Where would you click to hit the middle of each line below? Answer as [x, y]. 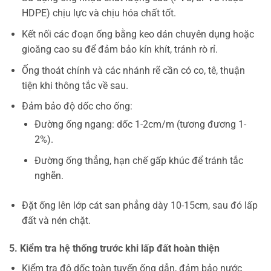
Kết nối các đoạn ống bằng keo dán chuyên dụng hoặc [138, 34]
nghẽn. [49, 175]
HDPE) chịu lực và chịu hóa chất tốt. [99, 13]
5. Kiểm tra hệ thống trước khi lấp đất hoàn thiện [114, 248]
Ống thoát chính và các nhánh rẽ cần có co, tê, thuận [133, 70]
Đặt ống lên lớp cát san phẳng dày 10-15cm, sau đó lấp [139, 205]
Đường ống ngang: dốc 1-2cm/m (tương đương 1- [140, 125]
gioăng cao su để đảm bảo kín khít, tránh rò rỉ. [119, 50]
